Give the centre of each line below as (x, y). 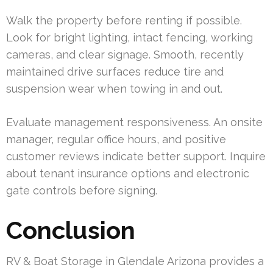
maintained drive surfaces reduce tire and (115, 71)
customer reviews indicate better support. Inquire (136, 156)
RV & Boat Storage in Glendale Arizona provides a (135, 261)
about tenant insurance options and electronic (128, 173)
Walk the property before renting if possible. (124, 20)
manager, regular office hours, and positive (116, 139)
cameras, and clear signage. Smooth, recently (125, 54)
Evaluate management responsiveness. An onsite (134, 122)
